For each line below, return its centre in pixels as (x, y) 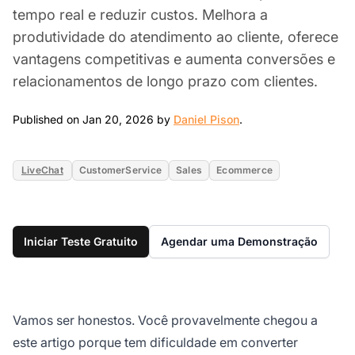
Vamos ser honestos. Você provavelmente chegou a (165, 320)
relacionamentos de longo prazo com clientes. (165, 81)
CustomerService (120, 170)
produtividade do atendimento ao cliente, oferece (176, 36)
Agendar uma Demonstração (239, 241)
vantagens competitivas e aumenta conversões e (174, 59)
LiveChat (42, 170)
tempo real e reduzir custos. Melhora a (140, 14)
